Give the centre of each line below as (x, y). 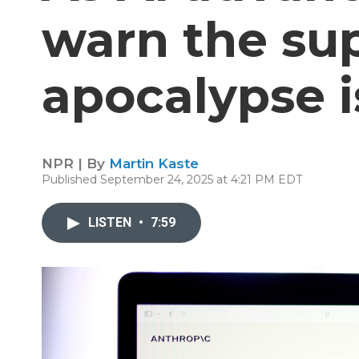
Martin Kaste (154, 163)
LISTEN (111, 222)
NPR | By (75, 163)
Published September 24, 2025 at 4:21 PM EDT (172, 179)
